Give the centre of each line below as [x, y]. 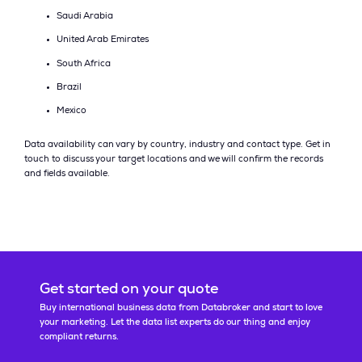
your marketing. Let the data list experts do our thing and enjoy [175, 322]
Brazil [69, 87]
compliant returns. [79, 337]
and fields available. [67, 174]
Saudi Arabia [85, 17]
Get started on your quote [128, 290]
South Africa [84, 64]
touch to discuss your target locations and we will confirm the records [174, 160]
